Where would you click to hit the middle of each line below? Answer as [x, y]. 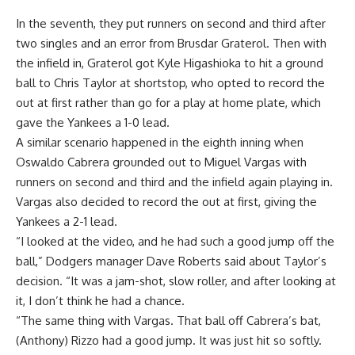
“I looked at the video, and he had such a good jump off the [175, 241]
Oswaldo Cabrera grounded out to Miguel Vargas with [161, 162]
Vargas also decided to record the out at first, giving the [166, 201]
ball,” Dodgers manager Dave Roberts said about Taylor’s [171, 261]
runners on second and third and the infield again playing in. [174, 181]
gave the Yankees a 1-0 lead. [93, 122]
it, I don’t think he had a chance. [100, 300]
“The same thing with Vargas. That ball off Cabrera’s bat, [168, 320]
